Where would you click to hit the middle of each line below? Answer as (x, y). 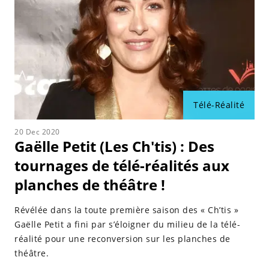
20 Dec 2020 (37, 132)
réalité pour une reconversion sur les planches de (122, 239)
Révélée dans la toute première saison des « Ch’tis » (126, 210)
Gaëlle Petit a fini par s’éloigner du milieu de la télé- (127, 224)
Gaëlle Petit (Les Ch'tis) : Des (114, 146)
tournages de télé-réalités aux (122, 165)
